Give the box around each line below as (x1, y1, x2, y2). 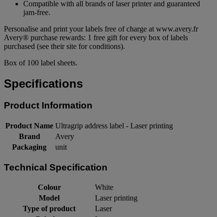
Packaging (12, 142, 46, 151)
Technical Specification (4, 162, 108, 172)
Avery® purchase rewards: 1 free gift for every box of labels (4, 33, 188, 42)
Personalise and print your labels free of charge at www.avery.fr (4, 25, 198, 33)
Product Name (5, 121, 53, 130)
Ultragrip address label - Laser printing (55, 121, 173, 130)
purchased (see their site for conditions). (4, 42, 125, 51)
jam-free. (23, 8, 50, 17)
